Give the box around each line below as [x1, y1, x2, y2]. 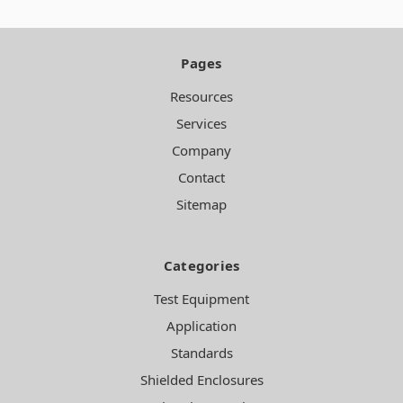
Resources [170, 87, 233, 106]
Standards [170, 344, 233, 363]
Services [176, 114, 227, 133]
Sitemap [176, 195, 227, 214]
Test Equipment [154, 290, 249, 309]
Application [166, 317, 237, 336]
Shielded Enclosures [139, 371, 264, 390]
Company [172, 141, 231, 160]
